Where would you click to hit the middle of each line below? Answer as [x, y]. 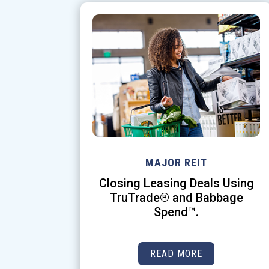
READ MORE [177, 254]
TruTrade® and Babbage [176, 198]
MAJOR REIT [177, 163]
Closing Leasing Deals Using [176, 183]
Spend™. [177, 212]
